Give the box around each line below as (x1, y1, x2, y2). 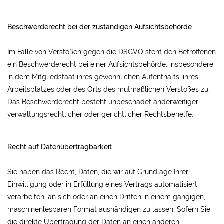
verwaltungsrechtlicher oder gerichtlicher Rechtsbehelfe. (7, 110, 193, 118)
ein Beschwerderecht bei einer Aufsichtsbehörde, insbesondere (7, 60, 213, 68)
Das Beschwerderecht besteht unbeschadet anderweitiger (7, 98, 198, 106)
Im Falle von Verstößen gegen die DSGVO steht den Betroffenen (7, 48, 216, 56)
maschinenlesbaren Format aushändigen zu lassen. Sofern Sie (7, 205, 210, 213)
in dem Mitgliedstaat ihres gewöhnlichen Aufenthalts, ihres (7, 73, 198, 81)
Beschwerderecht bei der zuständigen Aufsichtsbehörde (7, 23, 192, 31)
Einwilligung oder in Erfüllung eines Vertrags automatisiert (7, 180, 197, 188)
